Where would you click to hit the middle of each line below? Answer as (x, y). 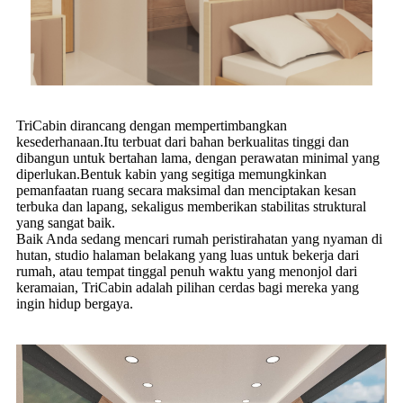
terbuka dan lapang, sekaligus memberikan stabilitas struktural (191, 207)
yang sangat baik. (66, 223)
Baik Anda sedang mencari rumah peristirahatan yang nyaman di (199, 239)
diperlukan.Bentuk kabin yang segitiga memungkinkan (171, 175)
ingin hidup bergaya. (75, 304)
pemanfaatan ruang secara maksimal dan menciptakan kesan (186, 191)
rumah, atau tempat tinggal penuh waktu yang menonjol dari (187, 272)
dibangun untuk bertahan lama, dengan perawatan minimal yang (198, 158)
